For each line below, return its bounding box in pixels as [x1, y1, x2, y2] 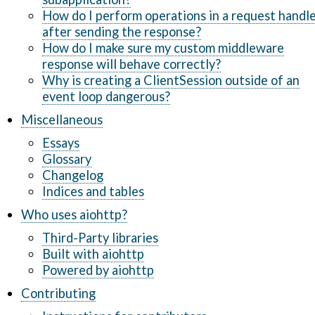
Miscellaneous [21, 112, 103, 127]
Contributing [21, 285, 96, 301]
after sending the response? [42, 24, 201, 39]
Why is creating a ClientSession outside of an [42, 72, 300, 88]
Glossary [42, 151, 91, 167]
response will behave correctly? [42, 56, 221, 72]
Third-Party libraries [42, 230, 158, 245]
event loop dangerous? [42, 89, 170, 104]
